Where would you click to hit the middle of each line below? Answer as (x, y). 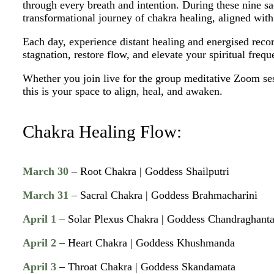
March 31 (46, 195)
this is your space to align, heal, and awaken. (123, 91)
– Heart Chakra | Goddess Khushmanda (146, 243)
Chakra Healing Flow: (102, 131)
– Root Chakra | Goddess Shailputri (151, 172)
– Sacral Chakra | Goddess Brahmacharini (163, 195)
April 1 (40, 219)
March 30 (46, 172)
